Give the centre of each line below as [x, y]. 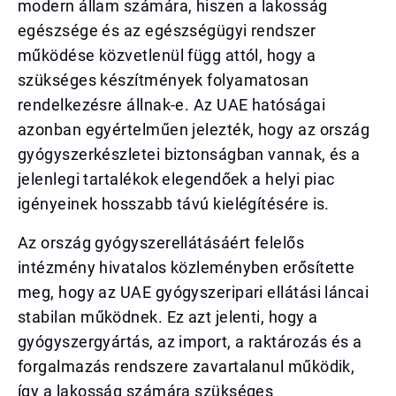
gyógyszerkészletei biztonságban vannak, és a [189, 154]
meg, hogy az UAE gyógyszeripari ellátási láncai [194, 292]
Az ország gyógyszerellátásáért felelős [161, 243]
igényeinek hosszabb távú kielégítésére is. [174, 204]
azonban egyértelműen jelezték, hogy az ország [194, 129]
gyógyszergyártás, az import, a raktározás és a [190, 342]
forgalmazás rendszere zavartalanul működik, [187, 366]
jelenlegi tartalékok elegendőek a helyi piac [176, 179]
